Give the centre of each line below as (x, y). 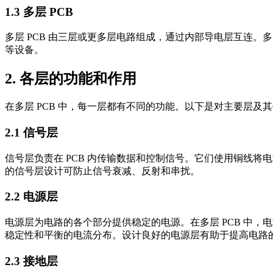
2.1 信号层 (31, 132)
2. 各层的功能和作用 (71, 79)
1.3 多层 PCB (39, 12)
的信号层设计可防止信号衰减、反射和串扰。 (102, 171)
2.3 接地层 (31, 261)
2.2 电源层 (31, 197)
